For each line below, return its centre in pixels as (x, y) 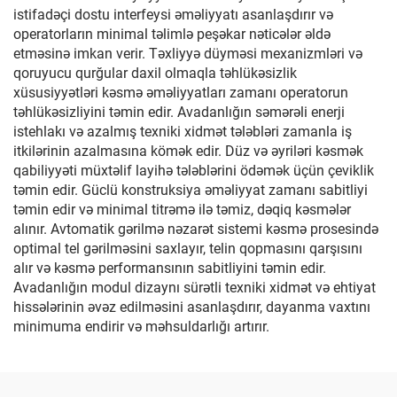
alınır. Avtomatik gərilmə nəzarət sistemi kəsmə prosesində (196, 229)
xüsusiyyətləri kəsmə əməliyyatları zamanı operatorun (181, 93)
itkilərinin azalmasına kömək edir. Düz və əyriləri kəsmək (188, 151)
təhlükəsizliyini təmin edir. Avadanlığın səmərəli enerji (179, 112)
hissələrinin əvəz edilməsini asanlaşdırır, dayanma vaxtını (192, 307)
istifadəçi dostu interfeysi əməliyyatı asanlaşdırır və (173, 15)
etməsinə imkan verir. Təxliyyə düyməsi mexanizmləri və (188, 54)
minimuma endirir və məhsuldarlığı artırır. (141, 327)
